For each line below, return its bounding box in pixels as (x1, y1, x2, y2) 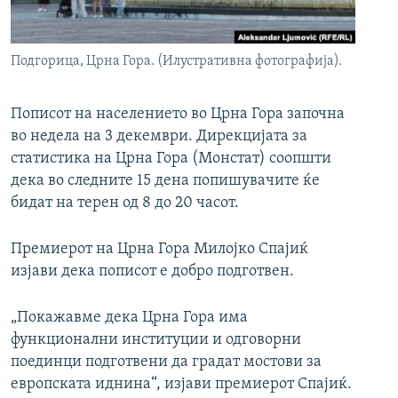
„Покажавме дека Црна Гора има (11, 309, 248, 327)
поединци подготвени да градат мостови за (11, 354, 322, 371)
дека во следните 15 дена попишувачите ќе (11, 172, 320, 190)
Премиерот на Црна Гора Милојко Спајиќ (11, 241, 308, 259)
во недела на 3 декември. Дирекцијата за (11, 128, 307, 146)
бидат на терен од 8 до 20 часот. (11, 195, 239, 212)
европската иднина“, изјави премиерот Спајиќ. (11, 376, 352, 394)
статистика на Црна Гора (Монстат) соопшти (11, 150, 331, 168)
